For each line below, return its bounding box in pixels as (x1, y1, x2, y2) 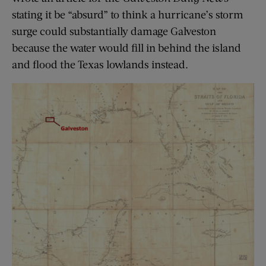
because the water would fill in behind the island (12, 41, 241, 55)
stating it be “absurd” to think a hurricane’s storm (12, 8, 243, 21)
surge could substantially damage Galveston (12, 24, 216, 38)
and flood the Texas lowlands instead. (12, 58, 188, 71)
